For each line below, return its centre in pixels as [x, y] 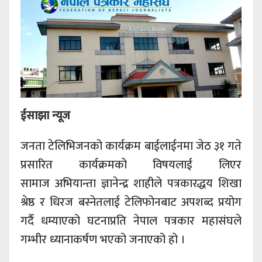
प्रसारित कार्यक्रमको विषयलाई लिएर [131, 165]
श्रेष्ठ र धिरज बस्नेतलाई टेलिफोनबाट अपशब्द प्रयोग [131, 202]
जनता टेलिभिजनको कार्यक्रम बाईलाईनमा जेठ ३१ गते [131, 146]
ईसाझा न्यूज [45, 116]
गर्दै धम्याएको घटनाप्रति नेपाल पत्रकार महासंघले [131, 221]
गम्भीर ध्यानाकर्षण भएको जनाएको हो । [103, 239]
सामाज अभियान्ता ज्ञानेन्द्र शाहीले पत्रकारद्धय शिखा [131, 183]
